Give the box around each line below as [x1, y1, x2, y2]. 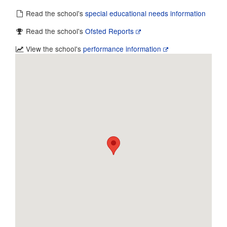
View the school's [24, 44, 84, 54]
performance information [83, 44, 164, 54]
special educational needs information [85, 8, 206, 18]
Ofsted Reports [85, 26, 136, 36]
